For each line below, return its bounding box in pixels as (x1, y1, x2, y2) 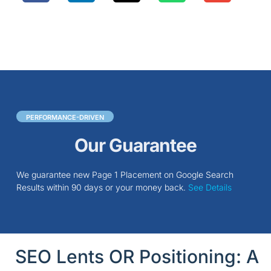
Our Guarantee (74, 134, 197, 157)
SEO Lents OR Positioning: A (15, 245, 259, 267)
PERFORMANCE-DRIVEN (25, 113, 104, 122)
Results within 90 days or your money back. (16, 182, 188, 193)
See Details (188, 182, 232, 193)
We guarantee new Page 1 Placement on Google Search (16, 169, 233, 180)
